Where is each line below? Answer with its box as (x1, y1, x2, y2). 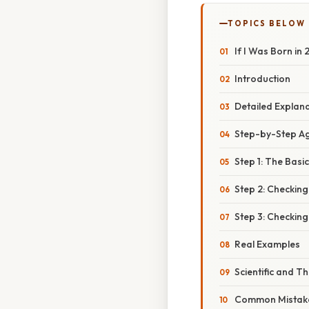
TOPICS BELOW (228, 19, 306, 29)
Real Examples (235, 238, 300, 251)
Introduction (235, 72, 290, 86)
